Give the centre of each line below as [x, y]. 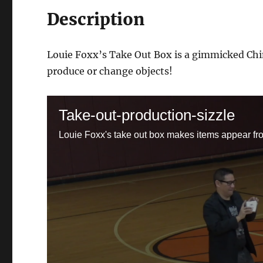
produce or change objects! [110, 71]
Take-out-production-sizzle [147, 115]
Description [96, 20]
